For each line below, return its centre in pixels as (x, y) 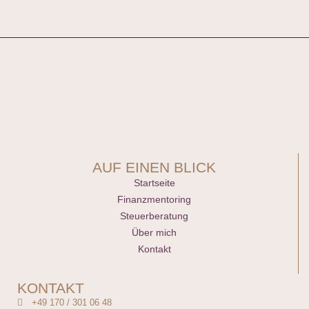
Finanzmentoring (154, 199)
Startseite (154, 182)
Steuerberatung (154, 216)
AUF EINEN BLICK (154, 167)
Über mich (154, 232)
